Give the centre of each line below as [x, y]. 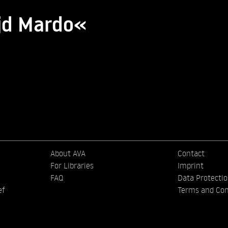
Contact [191, 153]
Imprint [190, 166]
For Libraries [72, 166]
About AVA [68, 153]
